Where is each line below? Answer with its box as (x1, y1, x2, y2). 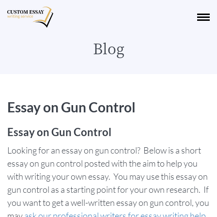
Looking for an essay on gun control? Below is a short (7, 145, 201, 155)
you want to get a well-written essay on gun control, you (7, 197, 209, 208)
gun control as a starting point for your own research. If (7, 184, 209, 195)
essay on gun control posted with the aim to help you (7, 158, 198, 169)
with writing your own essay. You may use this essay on (7, 171, 208, 182)
